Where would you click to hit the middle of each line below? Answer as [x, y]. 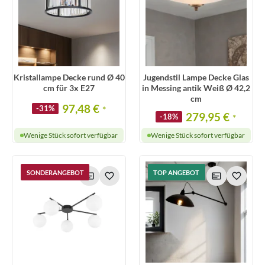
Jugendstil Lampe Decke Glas [196, 77]
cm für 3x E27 [69, 88]
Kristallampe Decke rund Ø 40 [69, 77]
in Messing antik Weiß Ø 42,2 [196, 88]
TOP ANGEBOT [177, 172]
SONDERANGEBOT [55, 172]
